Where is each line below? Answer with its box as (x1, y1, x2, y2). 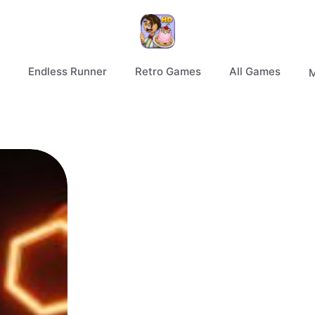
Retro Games (134, 64, 201, 78)
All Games (229, 64, 281, 78)
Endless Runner (27, 64, 107, 78)
